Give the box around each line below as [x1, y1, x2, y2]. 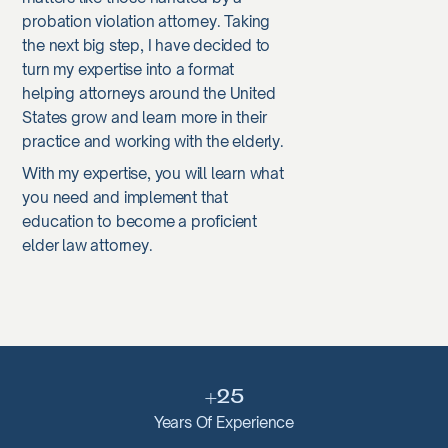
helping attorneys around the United [22, 84, 276, 103]
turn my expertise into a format [22, 60, 235, 79]
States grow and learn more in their [22, 108, 267, 127]
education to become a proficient [22, 212, 257, 231]
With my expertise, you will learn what [22, 164, 284, 183]
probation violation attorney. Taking [22, 12, 271, 31]
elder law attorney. [22, 236, 153, 255]
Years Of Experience [153, 413, 295, 432]
